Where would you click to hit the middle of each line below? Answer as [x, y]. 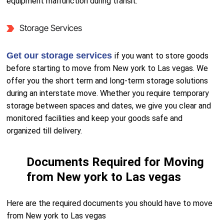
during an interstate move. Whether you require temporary [108, 93]
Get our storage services [61, 55]
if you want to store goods [162, 56]
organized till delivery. [44, 131]
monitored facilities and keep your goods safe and [95, 118]
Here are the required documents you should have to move [110, 203]
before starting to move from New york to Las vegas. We [107, 68]
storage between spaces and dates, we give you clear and [109, 106]
